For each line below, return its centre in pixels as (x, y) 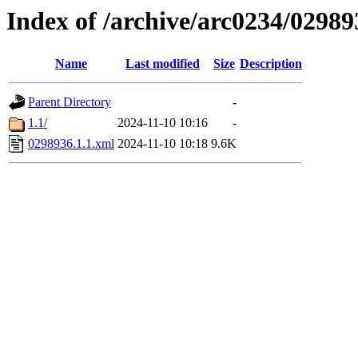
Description (271, 64)
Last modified (163, 64)
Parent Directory (70, 102)
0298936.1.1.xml (71, 144)
